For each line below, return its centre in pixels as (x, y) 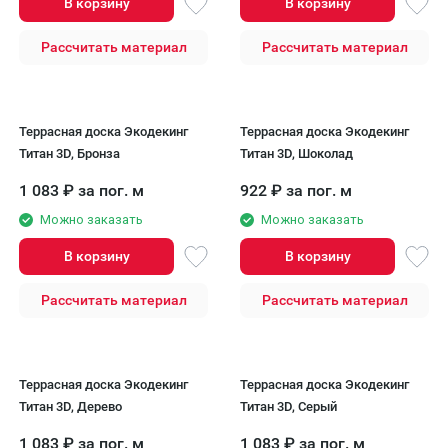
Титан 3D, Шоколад (296, 153)
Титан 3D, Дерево (70, 406)
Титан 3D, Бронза (69, 153)
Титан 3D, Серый (288, 406)
